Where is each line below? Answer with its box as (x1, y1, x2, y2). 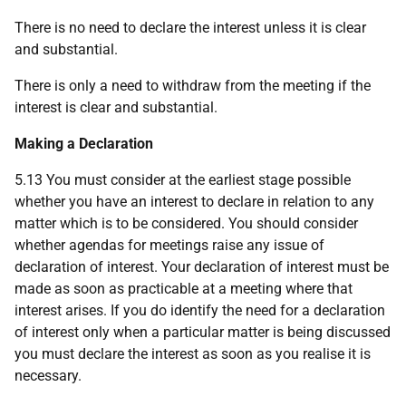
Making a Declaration (14, 135, 153, 152)
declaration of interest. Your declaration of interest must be (14, 258, 389, 275)
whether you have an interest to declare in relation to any (14, 193, 374, 210)
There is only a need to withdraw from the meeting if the (14, 77, 371, 94)
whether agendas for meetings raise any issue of (14, 237, 324, 254)
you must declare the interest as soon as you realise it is (14, 345, 371, 362)
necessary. (14, 367, 82, 384)
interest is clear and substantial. (14, 99, 217, 116)
